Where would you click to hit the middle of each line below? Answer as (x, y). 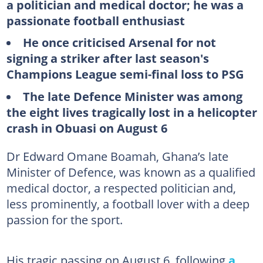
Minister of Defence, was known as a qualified (131, 172)
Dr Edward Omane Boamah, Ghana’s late (117, 156)
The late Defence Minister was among (132, 96)
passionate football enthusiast (95, 20)
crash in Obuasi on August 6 (87, 128)
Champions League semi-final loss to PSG (125, 74)
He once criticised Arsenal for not (119, 42)
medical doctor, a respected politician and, (121, 188)
